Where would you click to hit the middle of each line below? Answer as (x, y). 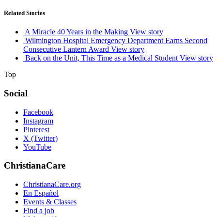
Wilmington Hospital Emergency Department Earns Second (116, 41)
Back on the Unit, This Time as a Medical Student (101, 58)
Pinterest (36, 129)
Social (16, 93)
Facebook (38, 112)
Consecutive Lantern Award (66, 49)
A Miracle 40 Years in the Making (76, 32)
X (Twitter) (40, 138)
